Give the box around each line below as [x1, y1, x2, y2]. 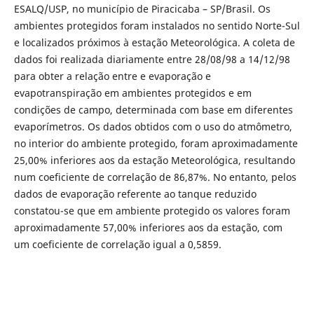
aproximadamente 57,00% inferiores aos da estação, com [13, 221, 282, 235]
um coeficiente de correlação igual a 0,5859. [13, 238, 221, 252]
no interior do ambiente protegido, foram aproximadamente [13, 137, 298, 151]
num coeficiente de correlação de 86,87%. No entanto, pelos [13, 170, 296, 184]
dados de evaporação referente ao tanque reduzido [13, 187, 257, 201]
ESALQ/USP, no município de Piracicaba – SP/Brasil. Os [13, 2, 271, 16]
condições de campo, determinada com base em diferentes [13, 103, 293, 117]
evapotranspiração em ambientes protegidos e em [13, 86, 252, 100]
